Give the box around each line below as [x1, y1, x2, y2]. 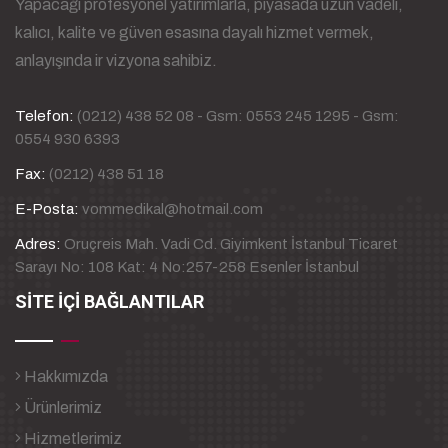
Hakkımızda [21, 367, 108, 385]
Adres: [15, 235, 61, 252]
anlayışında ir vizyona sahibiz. [15, 51, 217, 69]
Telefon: [15, 107, 74, 124]
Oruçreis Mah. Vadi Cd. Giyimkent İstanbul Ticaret [61, 235, 398, 252]
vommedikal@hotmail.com [82, 200, 263, 217]
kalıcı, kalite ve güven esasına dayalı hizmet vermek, [15, 23, 374, 41]
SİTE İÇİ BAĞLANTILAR [15, 290, 204, 312]
